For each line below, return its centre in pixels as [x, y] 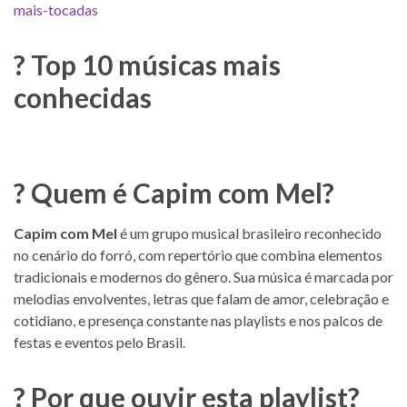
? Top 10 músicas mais [147, 64]
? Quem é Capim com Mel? [174, 192]
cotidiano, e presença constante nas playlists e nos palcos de [198, 320]
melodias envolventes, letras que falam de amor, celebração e [201, 298]
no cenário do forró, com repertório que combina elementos [198, 254]
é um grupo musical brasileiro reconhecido [249, 233]
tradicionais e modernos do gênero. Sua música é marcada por [203, 276]
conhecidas [83, 97]
